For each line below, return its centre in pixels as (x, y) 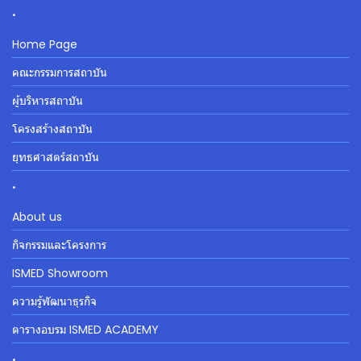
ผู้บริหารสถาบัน (48, 101)
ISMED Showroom (60, 273)
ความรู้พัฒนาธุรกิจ (54, 301)
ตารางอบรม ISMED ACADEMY (85, 330)
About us (37, 217)
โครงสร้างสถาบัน (52, 129)
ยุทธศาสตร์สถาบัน (56, 157)
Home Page (45, 44)
